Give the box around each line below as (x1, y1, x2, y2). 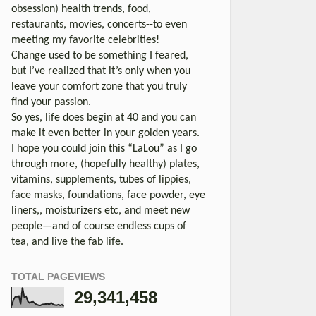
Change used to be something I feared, (11, 49, 188, 61)
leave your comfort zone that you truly (11, 80, 187, 92)
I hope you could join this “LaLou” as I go (11, 142, 197, 154)
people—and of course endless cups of (11, 220, 186, 232)
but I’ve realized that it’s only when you (11, 65, 190, 77)
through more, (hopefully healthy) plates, (11, 158, 200, 170)
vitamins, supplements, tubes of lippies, (11, 174, 191, 186)
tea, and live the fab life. (11, 236, 123, 248)
